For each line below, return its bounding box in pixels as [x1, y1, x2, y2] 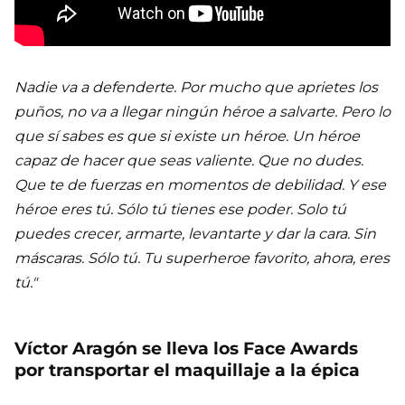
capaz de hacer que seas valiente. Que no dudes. [14, 152, 363, 170]
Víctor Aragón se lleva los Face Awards [14, 338, 358, 360]
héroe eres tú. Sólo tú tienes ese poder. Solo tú [14, 201, 346, 219]
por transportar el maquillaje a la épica [14, 360, 360, 381]
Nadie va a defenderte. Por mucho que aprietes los [14, 79, 378, 97]
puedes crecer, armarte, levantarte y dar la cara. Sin [14, 225, 376, 243]
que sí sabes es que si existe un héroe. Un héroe [14, 127, 360, 146]
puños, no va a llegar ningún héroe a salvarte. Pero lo [14, 103, 391, 121]
